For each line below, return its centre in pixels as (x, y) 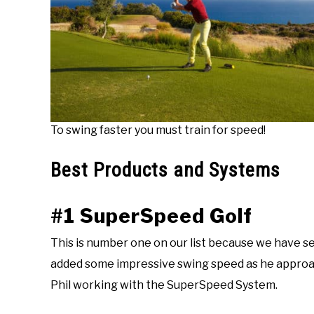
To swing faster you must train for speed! (158, 130)
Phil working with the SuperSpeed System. (166, 285)
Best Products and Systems (165, 170)
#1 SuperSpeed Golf (151, 216)
